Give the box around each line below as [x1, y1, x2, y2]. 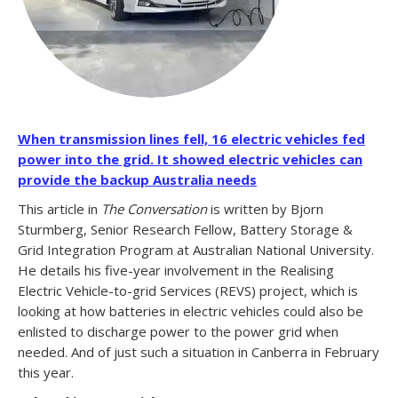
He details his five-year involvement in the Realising [18, 261, 334, 280]
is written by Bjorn [207, 200, 323, 219]
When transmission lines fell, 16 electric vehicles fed [18, 130, 365, 148]
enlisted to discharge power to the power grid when [18, 322, 338, 341]
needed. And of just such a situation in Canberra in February [18, 343, 379, 362]
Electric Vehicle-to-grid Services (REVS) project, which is [18, 282, 358, 300]
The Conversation [101, 200, 207, 219]
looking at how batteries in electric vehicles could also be [18, 302, 363, 321]
